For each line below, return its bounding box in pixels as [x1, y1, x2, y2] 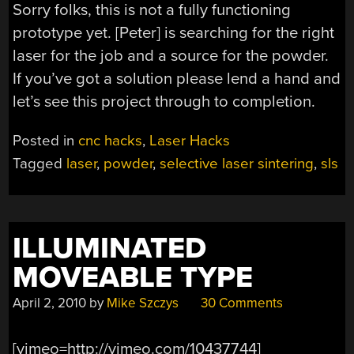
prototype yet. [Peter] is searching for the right [13, 23, 335, 43]
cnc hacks [78, 131, 143, 149]
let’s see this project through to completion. [13, 92, 316, 112]
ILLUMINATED [13, 230, 207, 266]
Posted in [13, 131, 79, 149]
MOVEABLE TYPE [13, 259, 254, 296]
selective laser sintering [160, 154, 314, 172]
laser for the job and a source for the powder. [13, 46, 330, 66]
